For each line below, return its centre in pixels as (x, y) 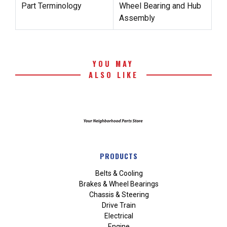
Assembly (137, 18)
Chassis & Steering (119, 195)
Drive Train (119, 205)
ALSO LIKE (113, 75)
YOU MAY (113, 64)
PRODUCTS (119, 156)
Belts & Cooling (119, 174)
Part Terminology (51, 6)
